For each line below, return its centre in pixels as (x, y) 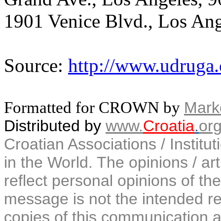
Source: (36, 65)
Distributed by (55, 126)
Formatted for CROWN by (92, 108)
